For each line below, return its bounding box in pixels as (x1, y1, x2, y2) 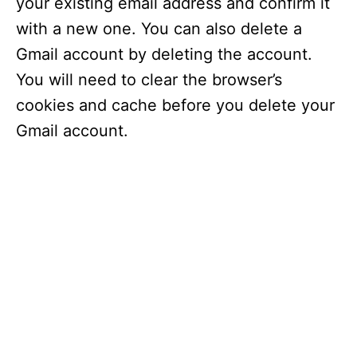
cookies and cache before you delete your (16, 96, 335, 115)
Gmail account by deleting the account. (16, 45, 312, 64)
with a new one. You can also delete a (16, 19, 302, 38)
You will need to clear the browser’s (16, 70, 282, 89)
